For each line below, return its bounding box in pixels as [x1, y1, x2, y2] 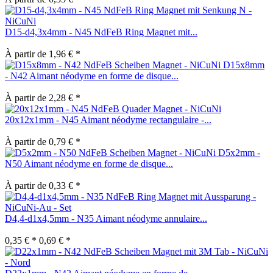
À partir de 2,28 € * [5, 92, 80, 103]
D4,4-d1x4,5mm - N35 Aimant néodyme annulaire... [5, 213, 207, 224]
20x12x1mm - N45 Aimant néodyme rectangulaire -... [5, 114, 211, 125]
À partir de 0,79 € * [5, 136, 80, 147]
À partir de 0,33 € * [5, 180, 80, 191]
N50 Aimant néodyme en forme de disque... [5, 158, 173, 169]
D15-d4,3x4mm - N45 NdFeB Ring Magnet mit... [5, 26, 197, 37]
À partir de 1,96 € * [5, 48, 80, 59]
